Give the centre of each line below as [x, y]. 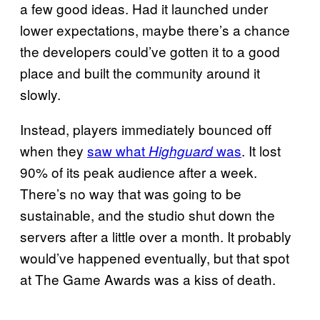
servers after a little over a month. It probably [156, 236]
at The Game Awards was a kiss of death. [148, 279]
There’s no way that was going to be [131, 193]
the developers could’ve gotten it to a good [150, 51]
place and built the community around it [140, 72]
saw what [118, 150]
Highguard [182, 150]
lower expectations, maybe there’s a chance [155, 29]
